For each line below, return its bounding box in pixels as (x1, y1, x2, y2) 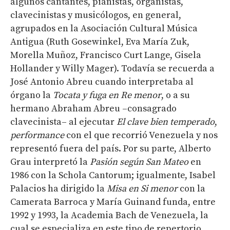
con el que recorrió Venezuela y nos (64, 129, 218, 141)
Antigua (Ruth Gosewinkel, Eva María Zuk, (10, 35, 189, 48)
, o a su (161, 89, 190, 101)
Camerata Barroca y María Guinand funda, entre (10, 196, 216, 208)
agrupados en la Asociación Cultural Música (10, 22, 198, 34)
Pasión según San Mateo (90, 156, 190, 168)
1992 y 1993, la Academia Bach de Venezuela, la (10, 209, 208, 221)
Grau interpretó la (10, 156, 90, 168)
